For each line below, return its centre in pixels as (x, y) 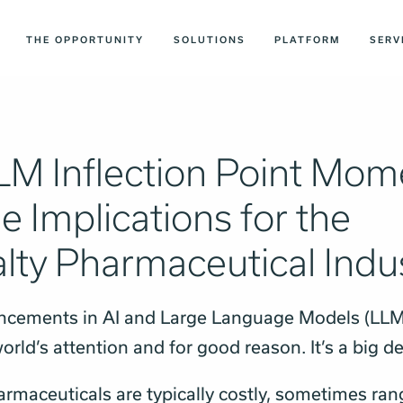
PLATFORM (308, 40)
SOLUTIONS (209, 40)
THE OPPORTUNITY (85, 40)
